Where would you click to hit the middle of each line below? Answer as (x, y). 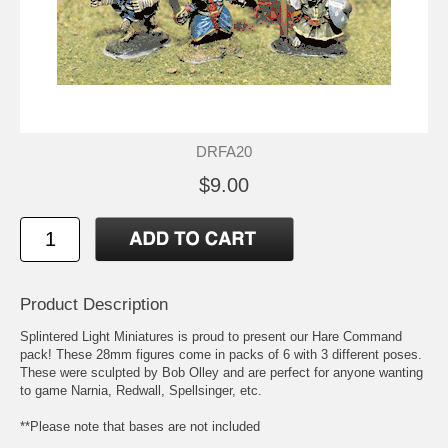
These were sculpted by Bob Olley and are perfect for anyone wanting (221, 372)
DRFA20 (224, 151)
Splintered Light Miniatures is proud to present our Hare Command (211, 336)
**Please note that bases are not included (140, 426)
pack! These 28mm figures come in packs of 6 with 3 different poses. (221, 354)
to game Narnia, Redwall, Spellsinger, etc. (141, 390)
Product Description (94, 304)
